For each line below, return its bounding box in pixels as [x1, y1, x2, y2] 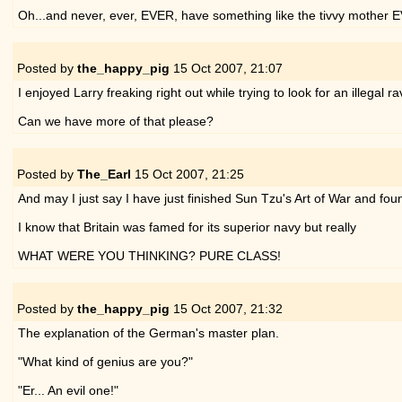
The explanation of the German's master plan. [17, 325, 279, 340]
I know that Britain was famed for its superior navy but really [17, 219, 356, 234]
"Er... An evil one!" [17, 382, 118, 398]
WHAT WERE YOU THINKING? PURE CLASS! [17, 248, 281, 263]
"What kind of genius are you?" [17, 354, 193, 369]
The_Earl [76, 166, 131, 181]
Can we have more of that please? [17, 113, 214, 128]
